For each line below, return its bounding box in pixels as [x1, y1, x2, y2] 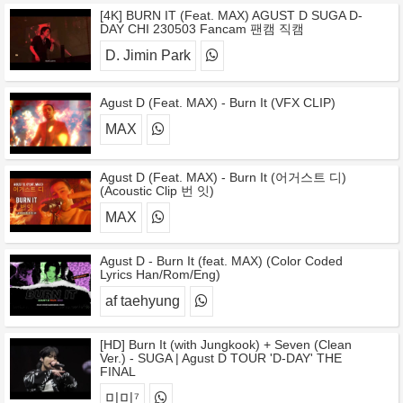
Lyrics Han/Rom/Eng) [100, 267, 220, 282]
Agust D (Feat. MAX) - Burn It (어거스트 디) [100, 170, 346, 184]
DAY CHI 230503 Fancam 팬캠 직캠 [100, 22, 304, 36]
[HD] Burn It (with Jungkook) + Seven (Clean [100, 337, 352, 352]
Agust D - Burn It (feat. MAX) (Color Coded [100, 254, 343, 268]
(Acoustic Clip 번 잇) [100, 184, 214, 198]
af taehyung [105, 293, 180, 309]
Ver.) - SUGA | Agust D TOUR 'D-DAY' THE [100, 351, 342, 365]
